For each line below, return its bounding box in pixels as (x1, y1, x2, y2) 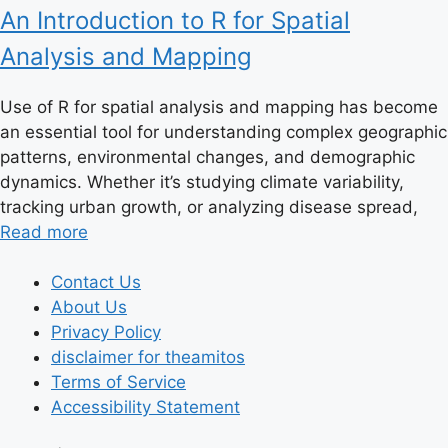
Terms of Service (51, 372, 186, 393)
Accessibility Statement (51, 397, 240, 418)
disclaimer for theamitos (51, 347, 245, 368)
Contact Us (51, 272, 141, 293)
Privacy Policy (51, 322, 161, 343)
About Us (51, 297, 127, 318)
